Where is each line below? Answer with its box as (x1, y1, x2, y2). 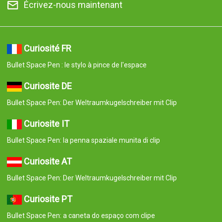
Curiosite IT (23, 118, 69, 129)
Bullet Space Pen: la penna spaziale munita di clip (6, 136, 160, 144)
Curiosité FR (23, 43, 71, 54)
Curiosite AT (23, 156, 72, 166)
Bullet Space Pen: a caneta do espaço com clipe (6, 212, 155, 220)
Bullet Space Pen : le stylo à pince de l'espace (6, 61, 147, 69)
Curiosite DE (23, 81, 72, 91)
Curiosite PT (23, 194, 72, 204)
